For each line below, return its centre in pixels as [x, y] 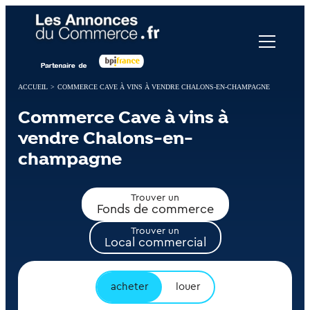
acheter [129, 287]
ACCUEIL [33, 86]
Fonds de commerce [155, 209]
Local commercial [155, 243]
